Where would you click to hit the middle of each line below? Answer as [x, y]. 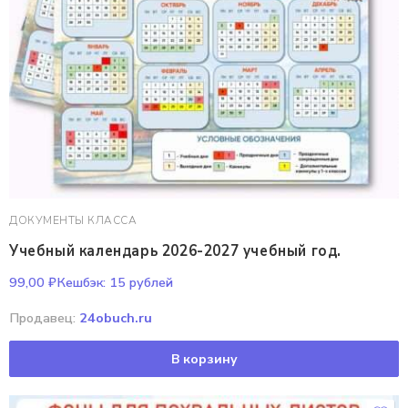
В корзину [204, 359]
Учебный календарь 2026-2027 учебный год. [175, 250]
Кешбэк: [81, 282]
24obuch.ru [116, 318]
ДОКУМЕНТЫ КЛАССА [73, 220]
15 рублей [139, 282]
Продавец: [44, 318]
